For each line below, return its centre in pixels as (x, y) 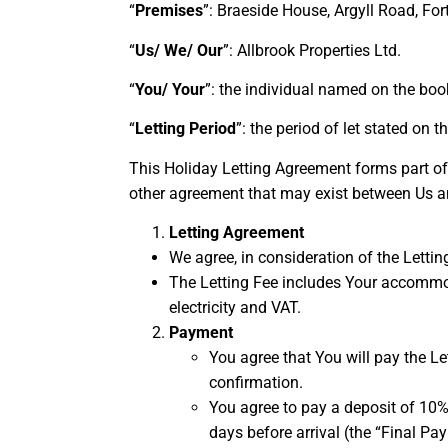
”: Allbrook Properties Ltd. (314, 50)
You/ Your (170, 89)
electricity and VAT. (235, 308)
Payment (201, 333)
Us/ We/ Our (179, 50)
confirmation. (256, 383)
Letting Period (185, 129)
